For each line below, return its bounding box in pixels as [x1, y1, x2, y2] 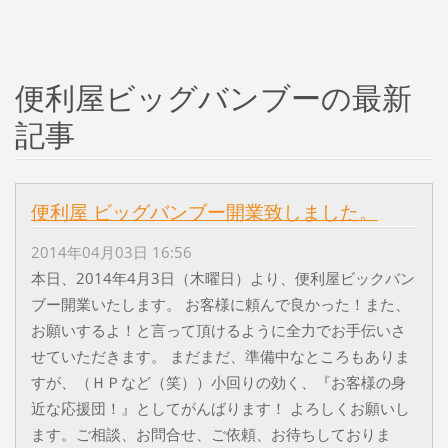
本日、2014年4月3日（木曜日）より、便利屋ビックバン [30, 267, 415, 288]
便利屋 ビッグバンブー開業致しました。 [30, 198, 378, 225]
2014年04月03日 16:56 [30, 241, 192, 262]
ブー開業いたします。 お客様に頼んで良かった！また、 [30, 293, 410, 314]
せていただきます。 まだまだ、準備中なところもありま [30, 345, 410, 366]
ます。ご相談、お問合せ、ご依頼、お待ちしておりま [30, 423, 391, 444]
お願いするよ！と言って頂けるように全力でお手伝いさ [30, 319, 406, 340]
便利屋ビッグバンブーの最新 [14, 76, 412, 118]
